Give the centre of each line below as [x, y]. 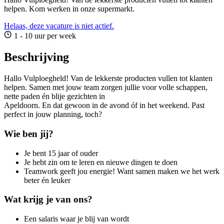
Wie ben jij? [29, 133]
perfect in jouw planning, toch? [53, 114]
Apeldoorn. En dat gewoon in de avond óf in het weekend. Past [104, 105]
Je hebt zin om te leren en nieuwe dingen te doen [101, 162]
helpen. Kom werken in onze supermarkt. [69, 9]
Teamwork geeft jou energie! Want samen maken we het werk [122, 171]
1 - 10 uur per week [44, 36]
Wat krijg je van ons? [48, 199]
